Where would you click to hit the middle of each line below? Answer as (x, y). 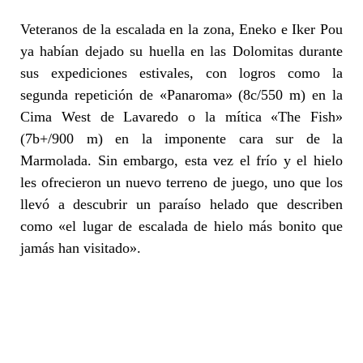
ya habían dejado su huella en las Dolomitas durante (181, 51)
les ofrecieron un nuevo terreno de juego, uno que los (181, 183)
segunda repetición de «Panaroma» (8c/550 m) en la (181, 95)
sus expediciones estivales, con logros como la (181, 73)
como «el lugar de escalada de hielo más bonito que (181, 226)
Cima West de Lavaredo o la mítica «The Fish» (181, 117)
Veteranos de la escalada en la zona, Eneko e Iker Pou (181, 30)
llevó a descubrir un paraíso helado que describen (181, 205)
